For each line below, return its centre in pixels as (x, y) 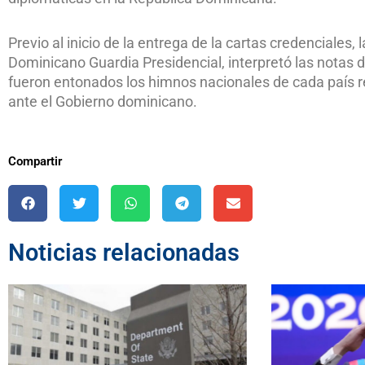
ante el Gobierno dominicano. (103, 102)
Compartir (35, 161)
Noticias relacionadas (124, 252)
